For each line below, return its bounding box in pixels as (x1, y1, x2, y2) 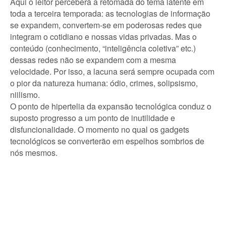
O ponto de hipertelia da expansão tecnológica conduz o (10, 100, 211, 112)
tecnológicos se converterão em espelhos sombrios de (10, 135, 204, 147)
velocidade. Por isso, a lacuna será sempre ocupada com (10, 65, 214, 77)
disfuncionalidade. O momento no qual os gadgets (10, 123, 189, 135)
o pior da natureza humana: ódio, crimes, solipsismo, (10, 77, 198, 89)
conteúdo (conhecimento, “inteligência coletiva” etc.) (10, 42, 196, 54)
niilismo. (10, 88, 40, 100)
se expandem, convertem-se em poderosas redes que (10, 19, 202, 31)
